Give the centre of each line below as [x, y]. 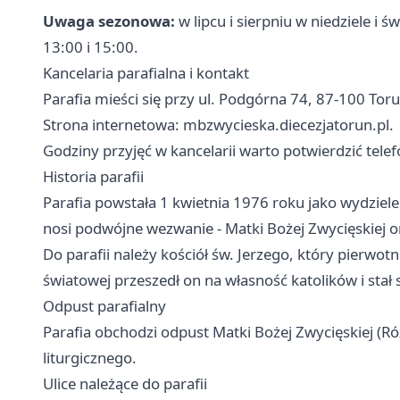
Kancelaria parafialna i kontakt [146, 73]
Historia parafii [93, 177]
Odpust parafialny [104, 306]
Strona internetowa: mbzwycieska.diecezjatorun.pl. [218, 125]
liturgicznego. [90, 358]
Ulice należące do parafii [125, 384]
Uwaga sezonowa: [109, 21]
